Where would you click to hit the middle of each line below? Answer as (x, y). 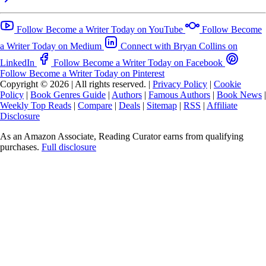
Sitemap (162, 106)
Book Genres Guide (68, 95)
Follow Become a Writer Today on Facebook (138, 63)
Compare (95, 106)
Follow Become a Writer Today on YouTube (100, 30)
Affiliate (222, 106)
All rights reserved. (110, 84)
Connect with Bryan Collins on (179, 46)
